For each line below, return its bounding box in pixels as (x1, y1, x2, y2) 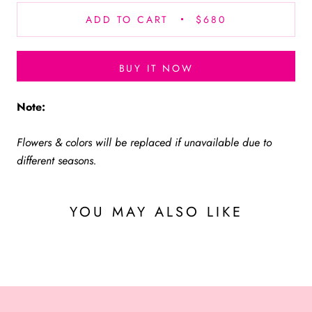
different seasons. (17, 153, 97, 169)
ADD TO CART (86, 12, 169, 26)
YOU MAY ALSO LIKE (69, 201, 243, 222)
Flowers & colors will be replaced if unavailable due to (17, 134, 272, 151)
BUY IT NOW (118, 61, 194, 75)
